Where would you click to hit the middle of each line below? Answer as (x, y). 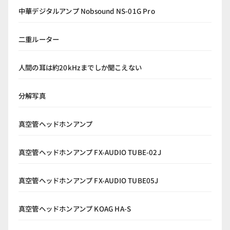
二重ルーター (39, 39)
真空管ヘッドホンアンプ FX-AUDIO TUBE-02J (90, 152)
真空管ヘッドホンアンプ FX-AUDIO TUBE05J (89, 180)
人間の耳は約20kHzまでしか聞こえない (80, 67)
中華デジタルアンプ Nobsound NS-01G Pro (87, 11)
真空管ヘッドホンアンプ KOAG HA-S (75, 208)
